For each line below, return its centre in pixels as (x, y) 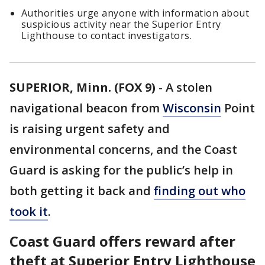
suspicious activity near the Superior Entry (121, 25)
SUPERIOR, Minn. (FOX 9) (83, 88)
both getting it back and (82, 191)
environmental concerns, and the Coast (123, 150)
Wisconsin (192, 108)
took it (29, 212)
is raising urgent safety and (90, 129)
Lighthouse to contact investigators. (107, 36)
